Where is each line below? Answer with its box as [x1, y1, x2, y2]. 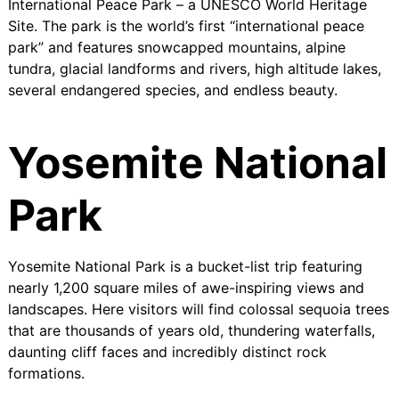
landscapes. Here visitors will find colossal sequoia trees [7, 299, 389, 318]
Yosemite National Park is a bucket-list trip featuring [7, 256, 362, 275]
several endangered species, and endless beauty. [7, 80, 338, 99]
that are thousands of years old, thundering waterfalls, [7, 321, 375, 339]
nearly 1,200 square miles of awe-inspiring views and [7, 278, 364, 297]
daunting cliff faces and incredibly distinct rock [7, 342, 327, 361]
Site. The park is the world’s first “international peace [7, 16, 364, 35]
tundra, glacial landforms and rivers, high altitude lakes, [7, 59, 381, 77]
